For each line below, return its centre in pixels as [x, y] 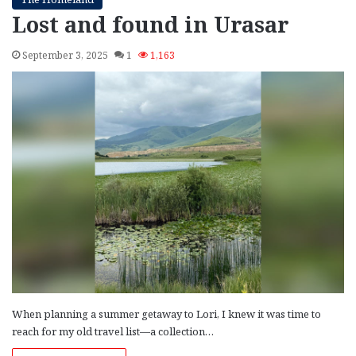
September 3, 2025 [65, 56]
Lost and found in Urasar [151, 25]
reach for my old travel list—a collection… [113, 331]
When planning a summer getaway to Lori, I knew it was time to [166, 313]
